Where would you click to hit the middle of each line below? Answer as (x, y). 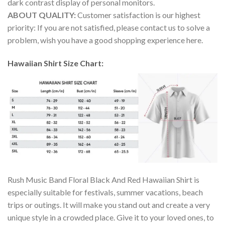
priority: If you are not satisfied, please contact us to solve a (109, 27)
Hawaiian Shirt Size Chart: (56, 63)
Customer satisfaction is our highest (139, 15)
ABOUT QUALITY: (42, 15)
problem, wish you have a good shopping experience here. (105, 40)
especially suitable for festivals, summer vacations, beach (105, 192)
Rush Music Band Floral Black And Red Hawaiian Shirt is (103, 180)
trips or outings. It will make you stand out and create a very (109, 205)
